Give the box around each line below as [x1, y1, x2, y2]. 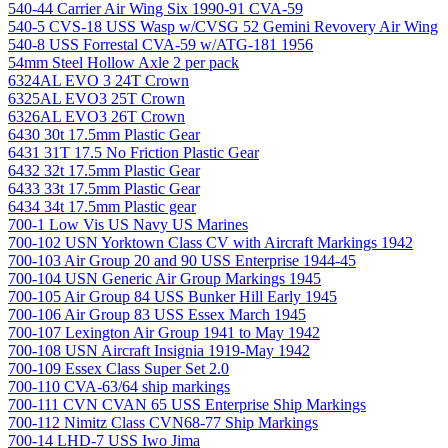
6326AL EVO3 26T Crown [8, 107, 185, 125]
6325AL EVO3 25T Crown [8, 89, 185, 107]
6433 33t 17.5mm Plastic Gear [8, 179, 200, 197]
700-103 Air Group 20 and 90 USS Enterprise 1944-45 [8, 251, 356, 269]
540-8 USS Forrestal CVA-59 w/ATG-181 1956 [8, 35, 313, 53]
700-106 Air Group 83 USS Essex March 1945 [8, 305, 306, 323]
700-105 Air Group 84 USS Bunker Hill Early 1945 [8, 287, 337, 305]
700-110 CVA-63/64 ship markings [8, 377, 230, 395]
